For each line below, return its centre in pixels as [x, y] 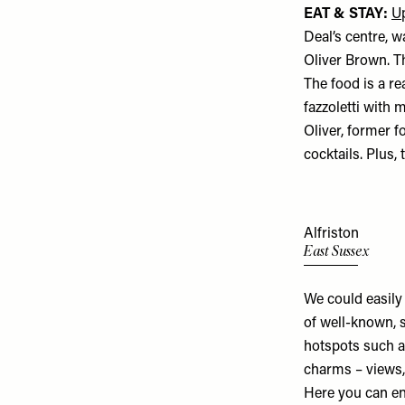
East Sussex [336, 250]
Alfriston [331, 234]
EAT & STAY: [346, 14]
